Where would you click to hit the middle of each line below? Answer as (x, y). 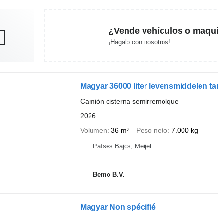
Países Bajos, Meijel (122, 146)
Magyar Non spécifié (118, 207)
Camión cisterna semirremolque (129, 101)
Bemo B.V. (109, 174)
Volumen (93, 130)
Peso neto (152, 130)
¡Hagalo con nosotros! (139, 42)
